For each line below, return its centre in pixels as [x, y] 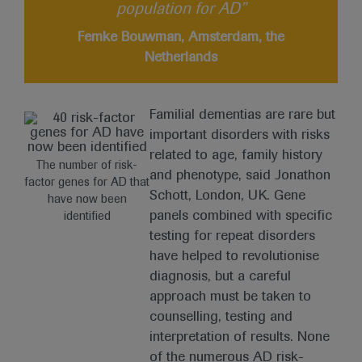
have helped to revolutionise [235, 257]
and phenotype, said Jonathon [240, 176]
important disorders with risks [240, 136]
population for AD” [181, 9]
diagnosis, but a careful [221, 277]
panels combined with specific [241, 217]
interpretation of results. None [240, 338]
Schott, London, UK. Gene [228, 196]
